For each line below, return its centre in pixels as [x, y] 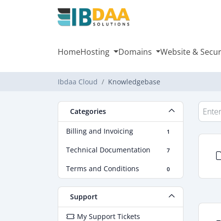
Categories [86, 111]
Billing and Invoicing [100, 131]
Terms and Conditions [103, 168]
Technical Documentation [108, 150]
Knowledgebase [134, 82]
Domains [136, 52]
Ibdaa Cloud [78, 82]
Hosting [96, 52]
